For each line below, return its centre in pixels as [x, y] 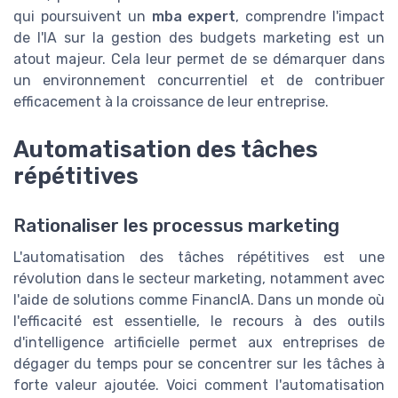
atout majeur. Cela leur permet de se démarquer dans [199, 59]
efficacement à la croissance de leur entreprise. [171, 101]
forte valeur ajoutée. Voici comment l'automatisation [199, 386]
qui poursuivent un [83, 16]
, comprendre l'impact [310, 16]
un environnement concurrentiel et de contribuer [199, 80]
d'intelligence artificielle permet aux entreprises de [199, 343]
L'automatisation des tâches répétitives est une [199, 258]
